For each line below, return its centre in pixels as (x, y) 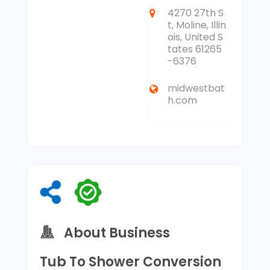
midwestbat (196, 88)
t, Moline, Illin (197, 25)
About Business (117, 233)
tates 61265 (195, 49)
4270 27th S (196, 13)
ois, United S (196, 37)
